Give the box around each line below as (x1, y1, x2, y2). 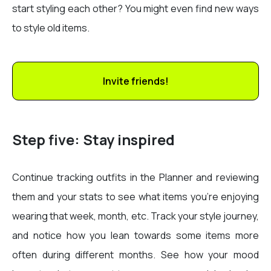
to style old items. (12, 21, 90, 35)
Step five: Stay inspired (12, 130, 175, 150)
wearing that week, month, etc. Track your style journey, (12, 209, 259, 223)
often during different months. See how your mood (12, 248, 259, 262)
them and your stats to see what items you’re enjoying (12, 190, 259, 204)
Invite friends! (102, 74, 169, 88)
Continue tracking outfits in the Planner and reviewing (12, 171, 259, 184)
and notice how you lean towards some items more (12, 229, 259, 243)
